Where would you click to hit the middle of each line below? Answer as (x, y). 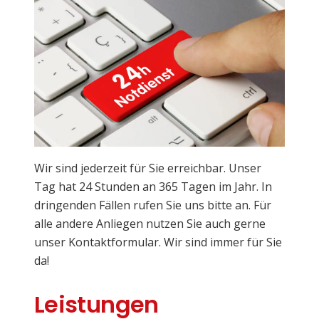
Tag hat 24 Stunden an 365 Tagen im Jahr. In (153, 187)
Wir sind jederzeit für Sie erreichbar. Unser (148, 168)
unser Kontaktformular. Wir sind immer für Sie (158, 242)
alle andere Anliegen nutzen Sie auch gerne (150, 224)
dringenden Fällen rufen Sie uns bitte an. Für (153, 205)
